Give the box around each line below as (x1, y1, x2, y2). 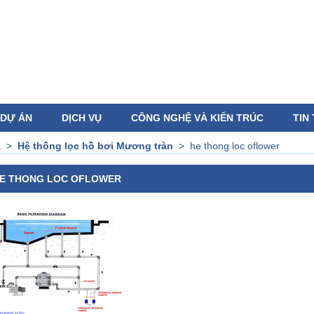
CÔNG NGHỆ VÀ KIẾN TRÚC (131, 112, 264, 124)
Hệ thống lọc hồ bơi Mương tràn (18, 140, 173, 152)
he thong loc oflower (190, 140, 280, 152)
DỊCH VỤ (62, 112, 102, 124)
